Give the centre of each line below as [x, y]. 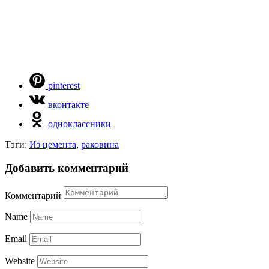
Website [20, 261]
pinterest [64, 86]
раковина [100, 145]
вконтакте [68, 105]
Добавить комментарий [67, 168]
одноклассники [80, 124]
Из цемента [53, 145]
